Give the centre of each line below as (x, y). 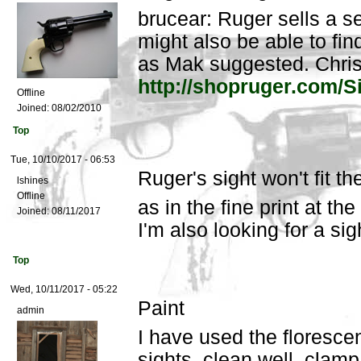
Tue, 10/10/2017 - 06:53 (63, 160)
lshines (33, 181)
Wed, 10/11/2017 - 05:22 (64, 290)
